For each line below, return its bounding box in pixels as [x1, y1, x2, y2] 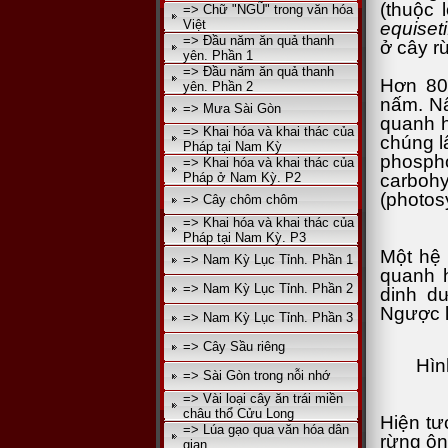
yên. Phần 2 [183, 79, 253, 94]
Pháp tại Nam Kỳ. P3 [183, 230, 306, 245]
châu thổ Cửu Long [183, 406, 294, 421]
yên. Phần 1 [183, 48, 253, 63]
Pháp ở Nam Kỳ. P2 [183, 170, 301, 185]
